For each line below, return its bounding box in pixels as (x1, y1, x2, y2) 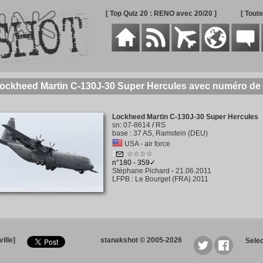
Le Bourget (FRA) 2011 (134, 175, 208, 183)
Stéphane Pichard (112, 167, 170, 175)
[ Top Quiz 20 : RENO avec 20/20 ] (105, 9, 217, 18)
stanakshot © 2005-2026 (100, 236, 182, 244)
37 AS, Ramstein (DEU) (133, 129, 208, 137)
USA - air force (124, 140, 170, 148)
